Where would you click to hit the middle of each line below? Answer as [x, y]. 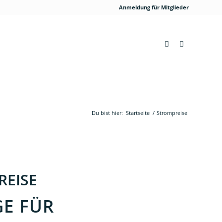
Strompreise [172, 113]
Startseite [138, 113]
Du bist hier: [107, 113]
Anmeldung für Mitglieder [154, 7]
